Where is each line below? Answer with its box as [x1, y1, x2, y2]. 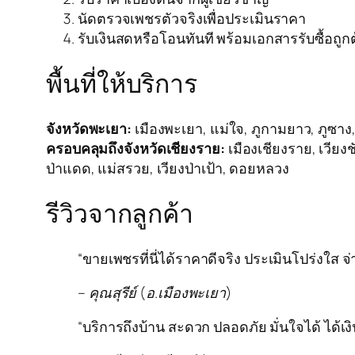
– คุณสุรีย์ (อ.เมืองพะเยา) [78, 282, 232, 302]
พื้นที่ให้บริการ [46, 66, 197, 101]
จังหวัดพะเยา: [46, 118, 132, 138]
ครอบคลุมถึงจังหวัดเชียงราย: [46, 138, 225, 158]
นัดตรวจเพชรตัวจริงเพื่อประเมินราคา [78, 8, 307, 28]
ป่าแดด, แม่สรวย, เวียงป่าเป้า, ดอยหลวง [46, 158, 289, 177]
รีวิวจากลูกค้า [46, 196, 193, 231]
